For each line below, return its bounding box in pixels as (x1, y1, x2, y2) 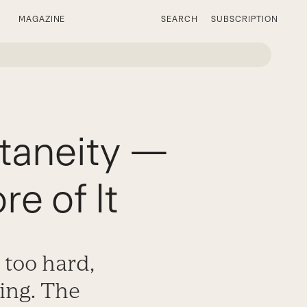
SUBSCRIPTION (211, 14, 278, 24)
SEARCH (160, 14, 198, 24)
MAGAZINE (18, 14, 66, 24)
